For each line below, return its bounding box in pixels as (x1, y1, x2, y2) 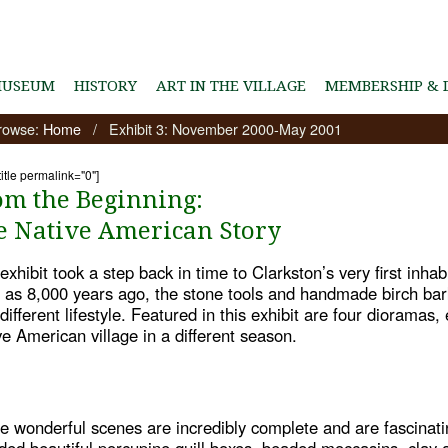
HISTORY (73, 77, 137, 95)
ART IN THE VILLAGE (155, 77, 306, 95)
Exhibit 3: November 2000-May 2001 (108, 117, 342, 139)
